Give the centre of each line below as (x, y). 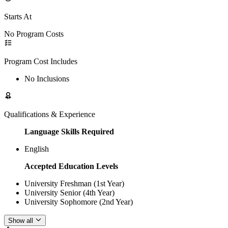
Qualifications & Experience (50, 114)
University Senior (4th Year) (69, 192)
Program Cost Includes (41, 61)
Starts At (18, 16)
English (37, 149)
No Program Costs (34, 34)
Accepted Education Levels (71, 166)
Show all (21, 221)
